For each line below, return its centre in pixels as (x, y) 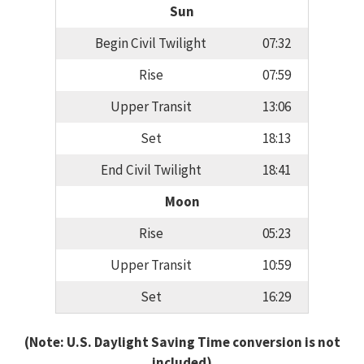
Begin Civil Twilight (151, 43)
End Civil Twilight (151, 170)
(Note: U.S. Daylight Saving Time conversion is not (182, 342)
